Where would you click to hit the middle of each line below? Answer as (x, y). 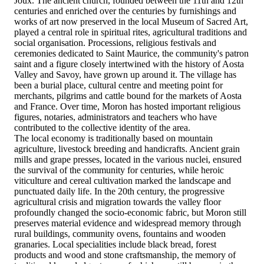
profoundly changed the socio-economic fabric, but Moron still (130, 213)
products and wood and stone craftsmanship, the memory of (125, 255)
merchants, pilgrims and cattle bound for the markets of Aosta (128, 96)
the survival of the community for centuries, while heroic (119, 170)
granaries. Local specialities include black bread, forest (115, 245)
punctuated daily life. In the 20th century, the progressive (119, 192)
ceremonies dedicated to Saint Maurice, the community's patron (131, 54)
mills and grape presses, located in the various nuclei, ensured (128, 160)
